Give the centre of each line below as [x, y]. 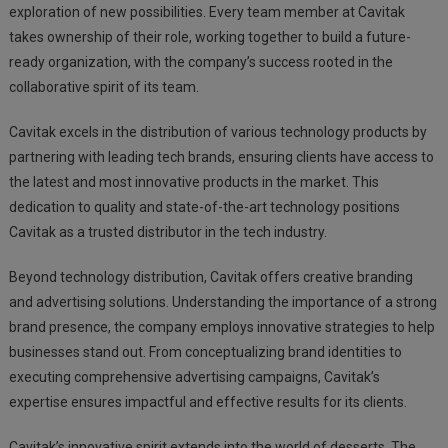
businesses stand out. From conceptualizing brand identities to [205, 352]
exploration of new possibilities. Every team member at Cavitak [206, 12]
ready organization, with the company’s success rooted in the [200, 62]
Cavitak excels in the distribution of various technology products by [217, 132]
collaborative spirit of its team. [103, 87]
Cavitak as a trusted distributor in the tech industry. [167, 232]
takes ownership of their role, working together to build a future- [209, 37]
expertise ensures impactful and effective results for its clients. [207, 402]
